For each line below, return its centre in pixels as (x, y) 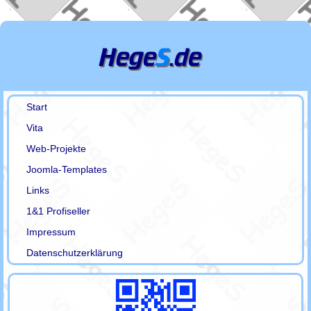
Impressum (51, 232)
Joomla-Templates (67, 169)
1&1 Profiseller (59, 211)
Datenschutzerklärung (75, 253)
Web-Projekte (57, 149)
